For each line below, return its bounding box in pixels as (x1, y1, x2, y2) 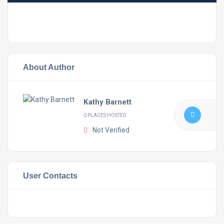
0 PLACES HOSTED (83, 112, 126, 118)
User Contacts (23, 171, 77, 180)
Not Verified (92, 126, 129, 134)
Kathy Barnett (83, 97, 131, 106)
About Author (23, 62, 74, 71)
